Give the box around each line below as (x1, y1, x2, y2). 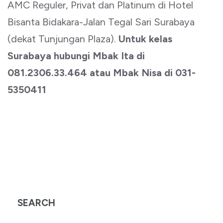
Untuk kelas (118, 33, 172, 45)
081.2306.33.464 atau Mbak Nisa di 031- (7, 67, 196, 79)
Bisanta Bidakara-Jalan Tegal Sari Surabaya (7, 16, 197, 28)
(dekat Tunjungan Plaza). (7, 33, 118, 45)
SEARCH (17, 197, 55, 209)
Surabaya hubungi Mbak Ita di (7, 50, 145, 62)
